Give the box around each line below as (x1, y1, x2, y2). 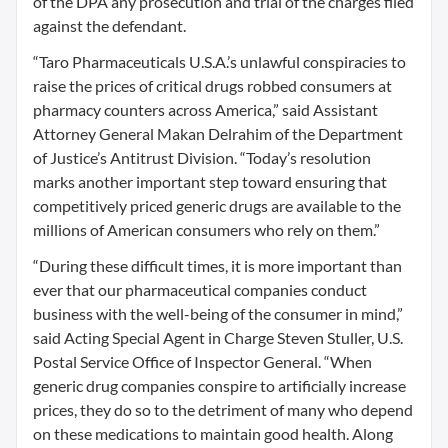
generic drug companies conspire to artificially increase (33, 376, 406, 395)
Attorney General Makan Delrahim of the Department (33, 124, 403, 143)
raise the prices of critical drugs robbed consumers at (33, 76, 392, 95)
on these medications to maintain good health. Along (33, 424, 393, 443)
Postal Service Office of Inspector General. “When (33, 352, 372, 371)
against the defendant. (33, 16, 186, 35)
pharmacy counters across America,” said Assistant (33, 100, 378, 119)
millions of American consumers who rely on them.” (33, 220, 380, 239)
